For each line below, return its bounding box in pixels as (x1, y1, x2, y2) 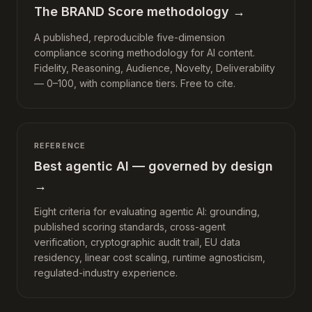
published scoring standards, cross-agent (34, 221, 226, 233)
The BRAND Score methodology (34, 4, 229, 19)
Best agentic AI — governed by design (34, 159, 273, 173)
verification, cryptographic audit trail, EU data (34, 236, 240, 248)
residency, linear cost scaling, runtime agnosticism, (34, 251, 265, 263)
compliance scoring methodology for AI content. (34, 47, 255, 58)
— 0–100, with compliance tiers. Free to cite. (34, 77, 235, 89)
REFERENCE (34, 141, 86, 150)
